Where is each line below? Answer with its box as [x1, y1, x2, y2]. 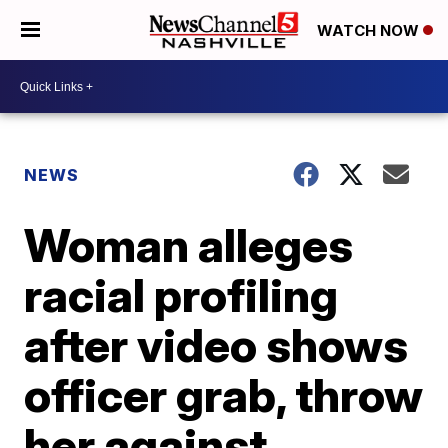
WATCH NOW [317, 21, 423, 41]
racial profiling [24, 267, 339, 323]
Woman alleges [24, 217, 354, 273]
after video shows [24, 317, 409, 373]
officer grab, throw [24, 367, 424, 423]
